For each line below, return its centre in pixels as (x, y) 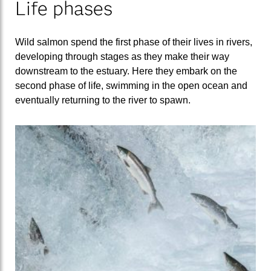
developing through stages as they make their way (122, 56)
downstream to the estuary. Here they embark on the (126, 71)
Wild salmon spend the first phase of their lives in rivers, (134, 42)
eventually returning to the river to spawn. (103, 100)
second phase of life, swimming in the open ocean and (131, 85)
